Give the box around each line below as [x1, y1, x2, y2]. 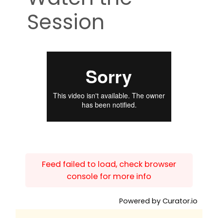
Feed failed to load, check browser [42, 159, 176, 170]
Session [27, 8, 105, 37]
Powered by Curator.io [119, 196, 198, 206]
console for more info [67, 171, 151, 182]
